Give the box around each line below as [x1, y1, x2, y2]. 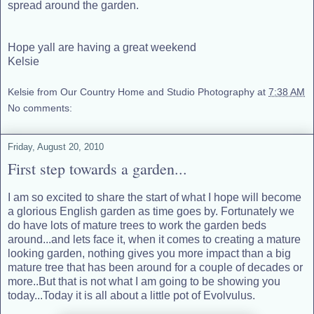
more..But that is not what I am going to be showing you [8, 275, 280, 287]
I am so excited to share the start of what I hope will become [8, 191, 301, 203]
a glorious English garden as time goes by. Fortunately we [8, 205, 294, 217]
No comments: [8, 102, 72, 114]
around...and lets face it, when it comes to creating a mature [8, 233, 301, 245]
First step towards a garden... [8, 158, 187, 179]
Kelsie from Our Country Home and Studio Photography [8, 86, 254, 97]
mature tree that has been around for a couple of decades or [8, 261, 303, 273]
